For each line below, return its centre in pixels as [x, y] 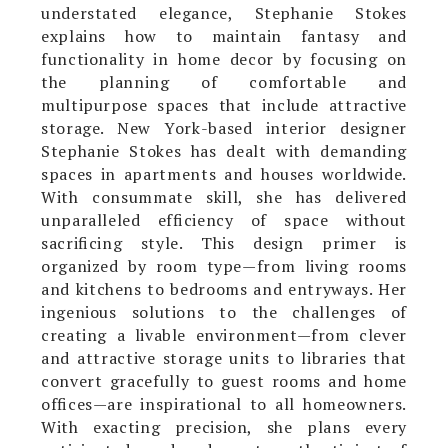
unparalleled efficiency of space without [224, 219]
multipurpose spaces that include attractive [224, 104]
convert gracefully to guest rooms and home [224, 380]
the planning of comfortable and [224, 81]
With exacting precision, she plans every [224, 426]
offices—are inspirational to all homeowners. [224, 403]
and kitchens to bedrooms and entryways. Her [224, 288]
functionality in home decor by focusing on [224, 58]
